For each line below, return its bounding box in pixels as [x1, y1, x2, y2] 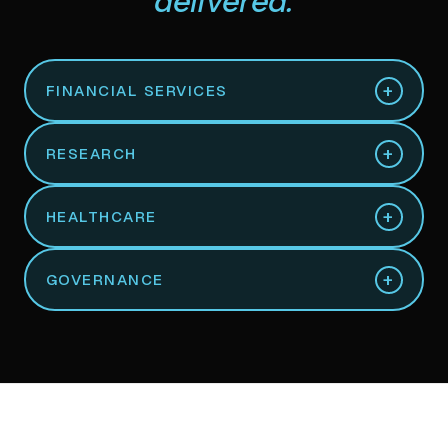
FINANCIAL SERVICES [45, 81, 228, 100]
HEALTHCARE [45, 207, 157, 226]
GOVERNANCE [45, 270, 164, 289]
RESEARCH [45, 144, 137, 163]
